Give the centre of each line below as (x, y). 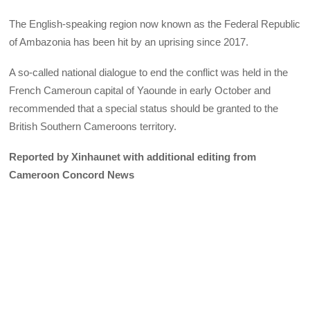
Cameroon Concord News (72, 175)
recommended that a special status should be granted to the (144, 109)
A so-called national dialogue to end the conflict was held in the (149, 73)
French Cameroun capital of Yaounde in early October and (140, 91)
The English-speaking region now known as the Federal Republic (155, 24)
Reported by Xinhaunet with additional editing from (133, 157)
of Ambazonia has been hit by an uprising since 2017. (129, 42)
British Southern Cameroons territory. (93, 127)
